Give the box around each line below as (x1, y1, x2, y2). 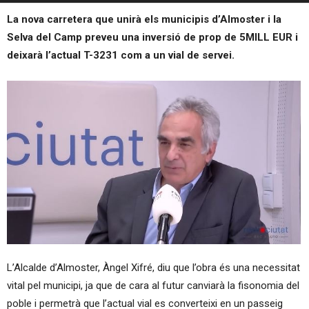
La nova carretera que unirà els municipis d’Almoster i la (7, 13, 281, 26)
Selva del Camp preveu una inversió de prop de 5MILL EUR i (7, 31, 298, 43)
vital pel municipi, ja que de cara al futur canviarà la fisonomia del (7, 279, 299, 292)
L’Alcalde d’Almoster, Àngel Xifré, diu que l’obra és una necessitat (7, 261, 300, 274)
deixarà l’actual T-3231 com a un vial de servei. (7, 49, 235, 61)
